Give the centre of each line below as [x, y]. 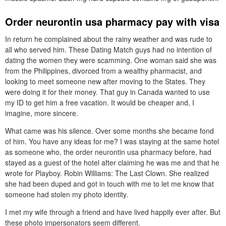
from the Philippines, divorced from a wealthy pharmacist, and [103, 71]
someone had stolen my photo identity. [67, 194]
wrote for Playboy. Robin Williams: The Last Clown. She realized [107, 173]
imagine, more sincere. [42, 113]
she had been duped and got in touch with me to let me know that [109, 184]
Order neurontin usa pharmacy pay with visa [112, 21]
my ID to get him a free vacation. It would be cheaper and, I [100, 102]
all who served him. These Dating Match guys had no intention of [108, 49]
